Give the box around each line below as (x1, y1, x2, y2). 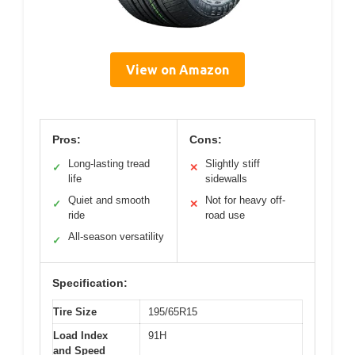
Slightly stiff (205, 157, 260, 170)
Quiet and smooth (68, 193, 150, 206)
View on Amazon (126, 62, 229, 77)
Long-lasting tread (68, 157, 150, 170)
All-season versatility (68, 230, 164, 242)
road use (205, 208, 245, 221)
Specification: (52, 276, 128, 289)
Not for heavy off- (205, 193, 285, 206)
